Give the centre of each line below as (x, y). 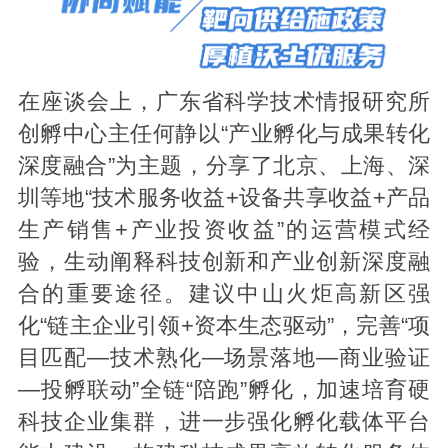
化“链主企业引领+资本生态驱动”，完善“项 (224, 326)
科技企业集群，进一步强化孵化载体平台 (224, 422)
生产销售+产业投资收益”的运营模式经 (224, 230)
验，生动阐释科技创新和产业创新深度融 (224, 262)
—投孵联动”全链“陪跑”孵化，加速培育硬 (224, 390)
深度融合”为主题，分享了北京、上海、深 (224, 166)
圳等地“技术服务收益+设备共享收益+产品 (224, 198)
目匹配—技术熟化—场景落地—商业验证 (224, 358)
